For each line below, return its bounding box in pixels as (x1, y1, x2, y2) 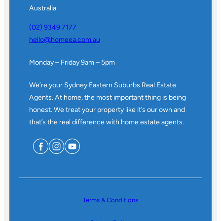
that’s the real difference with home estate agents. (29, 118, 184, 127)
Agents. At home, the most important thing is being (29, 93, 186, 102)
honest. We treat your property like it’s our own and (29, 106, 185, 114)
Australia (29, 4, 56, 13)
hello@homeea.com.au (29, 36, 100, 44)
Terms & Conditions (83, 196, 138, 204)
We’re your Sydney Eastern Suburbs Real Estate (29, 81, 176, 90)
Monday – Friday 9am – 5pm (29, 58, 115, 67)
